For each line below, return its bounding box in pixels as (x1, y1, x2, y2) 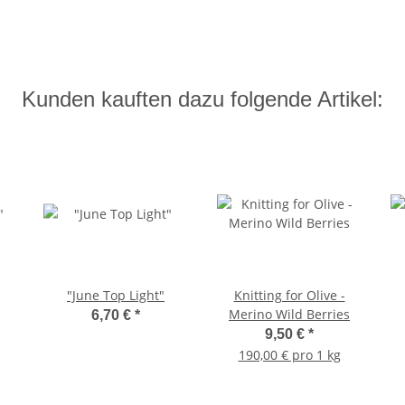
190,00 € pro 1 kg (238, 345, 341, 363)
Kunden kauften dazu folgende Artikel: (22, 86, 383, 111)
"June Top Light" (67, 286, 165, 304)
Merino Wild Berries (229, 305, 350, 323)
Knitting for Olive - (233, 286, 345, 304)
